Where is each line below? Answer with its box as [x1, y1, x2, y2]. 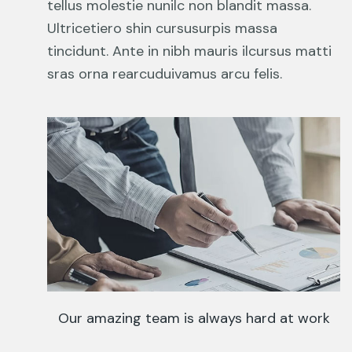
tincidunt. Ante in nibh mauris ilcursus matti [47, 41, 332, 60]
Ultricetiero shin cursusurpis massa [47, 18, 277, 38]
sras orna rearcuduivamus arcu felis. [47, 64, 282, 83]
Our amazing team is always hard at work [57, 308, 330, 328]
